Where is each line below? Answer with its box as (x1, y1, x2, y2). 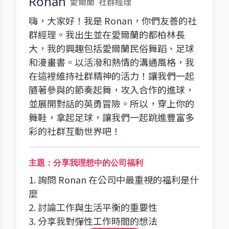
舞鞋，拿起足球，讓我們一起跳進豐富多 (29, 110, 194, 124)
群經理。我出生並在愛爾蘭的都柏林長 (29, 28, 185, 41)
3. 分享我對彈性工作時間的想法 (29, 214, 157, 227)
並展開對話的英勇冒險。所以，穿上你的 (29, 97, 194, 110)
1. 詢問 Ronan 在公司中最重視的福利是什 (29, 173, 199, 186)
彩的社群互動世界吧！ (29, 124, 121, 138)
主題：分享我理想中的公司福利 (29, 157, 143, 168)
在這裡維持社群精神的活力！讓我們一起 (29, 69, 194, 82)
